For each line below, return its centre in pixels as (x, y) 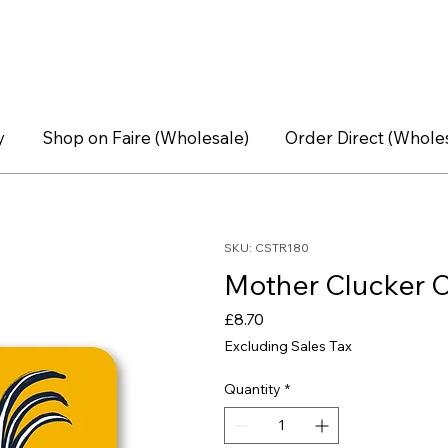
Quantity (252, 389)
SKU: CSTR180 (266, 248)
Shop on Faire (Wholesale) (145, 137)
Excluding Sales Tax (288, 346)
